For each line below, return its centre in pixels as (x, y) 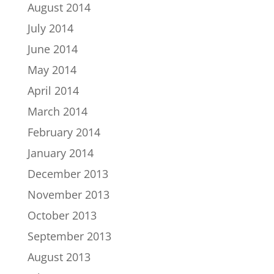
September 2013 (69, 236)
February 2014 (64, 132)
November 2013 (68, 195)
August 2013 (59, 257)
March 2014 (57, 112)
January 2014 (60, 153)
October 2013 (62, 216)
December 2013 (68, 174)
